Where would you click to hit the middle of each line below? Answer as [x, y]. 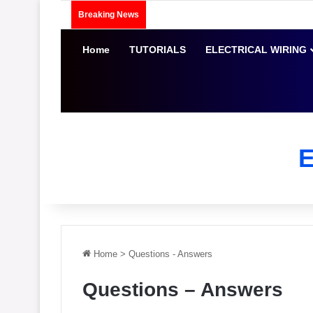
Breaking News [109, 15]
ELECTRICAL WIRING [256, 50]
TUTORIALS [157, 50]
